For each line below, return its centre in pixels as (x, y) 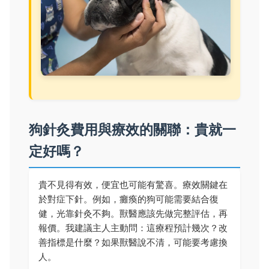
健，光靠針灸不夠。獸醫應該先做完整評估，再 (133, 214)
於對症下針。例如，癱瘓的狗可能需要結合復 (128, 199)
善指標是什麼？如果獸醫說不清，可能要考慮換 (133, 243)
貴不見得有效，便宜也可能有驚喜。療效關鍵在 (133, 185)
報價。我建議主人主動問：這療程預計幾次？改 (133, 228)
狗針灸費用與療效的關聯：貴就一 (132, 130)
